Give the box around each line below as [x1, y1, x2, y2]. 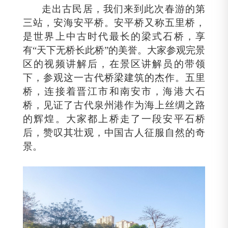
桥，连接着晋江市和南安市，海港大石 [23, 86, 205, 97]
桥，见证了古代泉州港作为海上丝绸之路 [23, 100, 205, 111]
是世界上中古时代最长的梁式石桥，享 [23, 31, 205, 42]
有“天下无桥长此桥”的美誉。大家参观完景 [23, 45, 205, 56]
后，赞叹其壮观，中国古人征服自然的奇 [23, 127, 205, 138]
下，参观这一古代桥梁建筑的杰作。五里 [23, 72, 205, 83]
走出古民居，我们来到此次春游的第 [42, 4, 205, 15]
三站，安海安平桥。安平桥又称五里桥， [23, 17, 205, 28]
